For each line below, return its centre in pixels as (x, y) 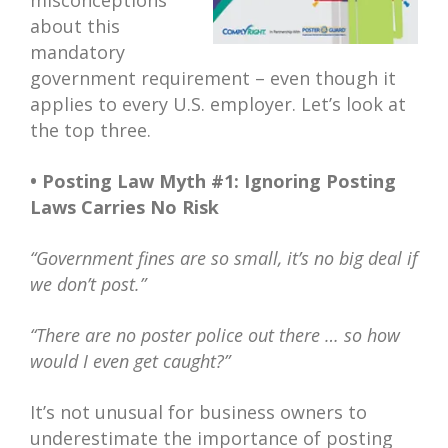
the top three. (90, 130)
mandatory (77, 52)
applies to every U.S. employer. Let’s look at (218, 104)
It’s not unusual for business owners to (198, 412)
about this (75, 26)
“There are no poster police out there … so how (215, 335)
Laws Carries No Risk (124, 207)
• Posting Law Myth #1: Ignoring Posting (213, 181)
